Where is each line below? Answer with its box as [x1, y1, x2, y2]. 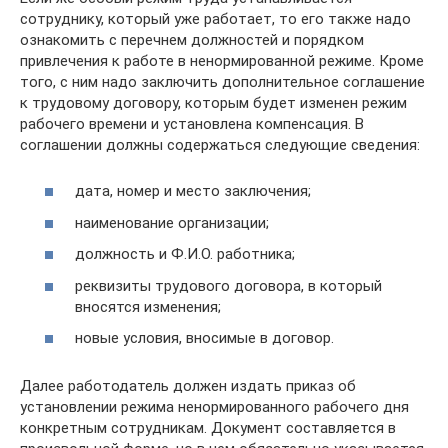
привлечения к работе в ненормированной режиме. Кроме [20, 51, 424, 70]
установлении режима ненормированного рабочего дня [20, 398, 409, 416]
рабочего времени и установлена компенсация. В [20, 114, 364, 133]
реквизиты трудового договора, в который [75, 276, 382, 295]
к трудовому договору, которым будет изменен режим [20, 93, 407, 112]
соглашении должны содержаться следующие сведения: [20, 135, 420, 154]
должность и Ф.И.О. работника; [75, 245, 295, 263]
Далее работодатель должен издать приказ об [20, 377, 356, 395]
